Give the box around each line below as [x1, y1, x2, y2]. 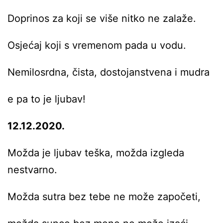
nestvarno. [7, 163, 60, 176]
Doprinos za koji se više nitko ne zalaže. [7, 12, 196, 24]
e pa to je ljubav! [7, 93, 86, 105]
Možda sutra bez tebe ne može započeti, [7, 190, 201, 203]
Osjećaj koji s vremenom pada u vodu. [7, 39, 186, 51]
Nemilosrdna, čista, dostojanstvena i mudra [7, 66, 210, 78]
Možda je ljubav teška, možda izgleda [7, 146, 184, 159]
